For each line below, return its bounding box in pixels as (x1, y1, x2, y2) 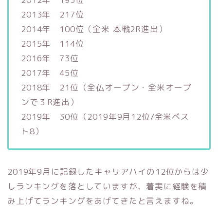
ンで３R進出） (21, 96, 79, 108)
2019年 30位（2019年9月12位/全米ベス (21, 110, 189, 122)
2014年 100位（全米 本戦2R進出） (21, 23, 167, 35)
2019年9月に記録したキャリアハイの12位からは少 (7, 165, 209, 177)
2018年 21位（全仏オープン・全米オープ (21, 81, 192, 93)
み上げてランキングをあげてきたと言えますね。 (7, 195, 199, 206)
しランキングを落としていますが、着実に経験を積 (7, 180, 207, 192)
